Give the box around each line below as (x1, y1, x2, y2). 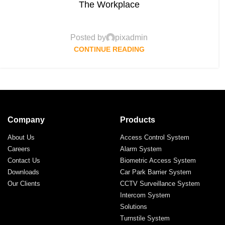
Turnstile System (120, 214, 170, 222)
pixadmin (115, 33, 148, 42)
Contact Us (8, 157, 40, 165)
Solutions (120, 203, 147, 211)
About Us (8, 134, 35, 142)
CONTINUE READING (73, 45, 145, 54)
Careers (8, 145, 30, 153)
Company (8, 116, 45, 125)
